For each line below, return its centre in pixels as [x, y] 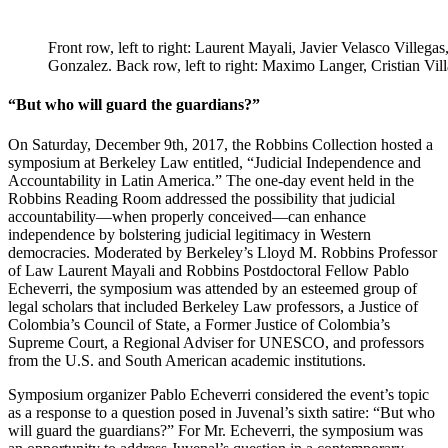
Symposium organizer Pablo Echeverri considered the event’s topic [218, 394]
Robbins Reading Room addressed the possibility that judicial [201, 198]
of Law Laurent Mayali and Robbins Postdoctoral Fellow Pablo [208, 270]
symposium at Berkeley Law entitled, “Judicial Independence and [214, 162]
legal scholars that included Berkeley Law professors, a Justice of [213, 306]
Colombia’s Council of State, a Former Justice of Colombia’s [199, 324]
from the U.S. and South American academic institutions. [187, 360]
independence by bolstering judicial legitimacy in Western [189, 234]
